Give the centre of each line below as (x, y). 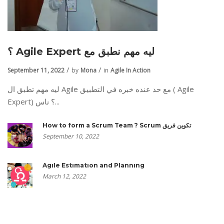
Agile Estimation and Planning (93, 165)
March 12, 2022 (64, 176)
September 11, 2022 (36, 70)
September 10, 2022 (71, 136)
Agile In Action (130, 70)
